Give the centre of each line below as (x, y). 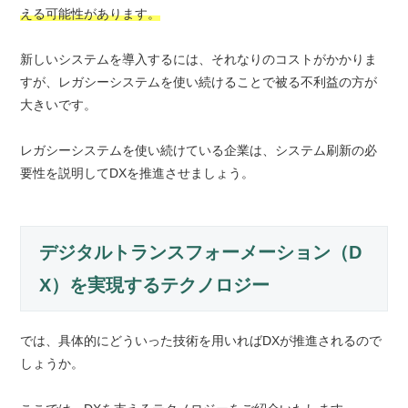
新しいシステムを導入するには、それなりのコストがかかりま (199, 60)
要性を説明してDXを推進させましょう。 (138, 173)
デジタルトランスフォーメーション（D (201, 253)
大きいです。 (59, 105)
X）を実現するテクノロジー (155, 286)
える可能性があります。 (91, 14)
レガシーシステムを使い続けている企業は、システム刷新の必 (199, 151)
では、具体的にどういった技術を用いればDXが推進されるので (201, 341)
